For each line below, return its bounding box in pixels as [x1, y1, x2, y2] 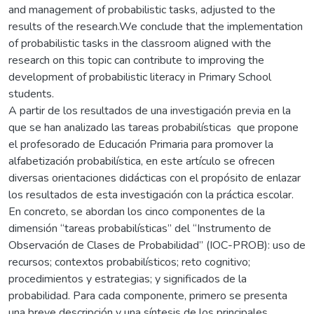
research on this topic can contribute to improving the [8, 52, 264, 68]
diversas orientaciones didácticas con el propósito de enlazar [8, 170, 301, 186]
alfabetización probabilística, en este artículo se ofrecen [8, 153, 275, 169]
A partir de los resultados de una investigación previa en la [8, 102, 291, 118]
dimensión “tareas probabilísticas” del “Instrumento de [8, 220, 271, 236]
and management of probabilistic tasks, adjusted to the [8, 1, 275, 18]
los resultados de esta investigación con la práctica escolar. [8, 186, 294, 203]
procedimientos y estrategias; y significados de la [8, 271, 247, 287]
